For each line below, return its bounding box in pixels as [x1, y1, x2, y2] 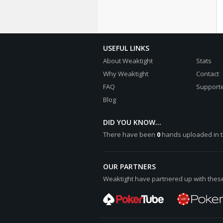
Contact [196, 69, 219, 78]
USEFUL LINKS [103, 43, 149, 53]
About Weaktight [103, 56, 153, 65]
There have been [103, 130, 157, 139]
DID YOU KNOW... [103, 117, 161, 127]
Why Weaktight [103, 69, 148, 78]
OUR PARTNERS [103, 162, 156, 171]
